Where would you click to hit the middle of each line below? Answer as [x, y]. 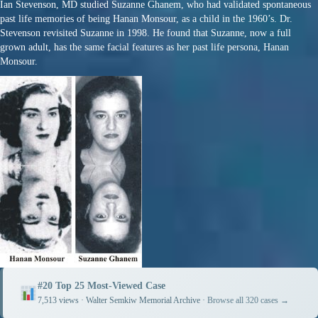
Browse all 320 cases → [248, 301]
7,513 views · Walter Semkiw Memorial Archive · [123, 301]
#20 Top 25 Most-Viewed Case [102, 286]
